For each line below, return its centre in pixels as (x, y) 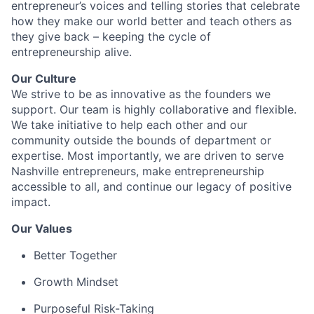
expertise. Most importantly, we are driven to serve (148, 155)
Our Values (42, 228)
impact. (31, 202)
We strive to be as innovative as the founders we (141, 94)
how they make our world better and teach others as (151, 21)
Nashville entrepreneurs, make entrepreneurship (138, 171)
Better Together (75, 255)
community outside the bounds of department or (141, 140)
